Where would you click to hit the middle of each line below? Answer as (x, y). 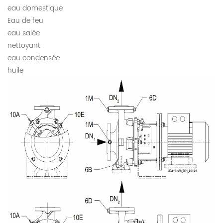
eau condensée (34, 58)
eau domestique (35, 8)
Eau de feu (25, 20)
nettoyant (24, 45)
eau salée (24, 33)
